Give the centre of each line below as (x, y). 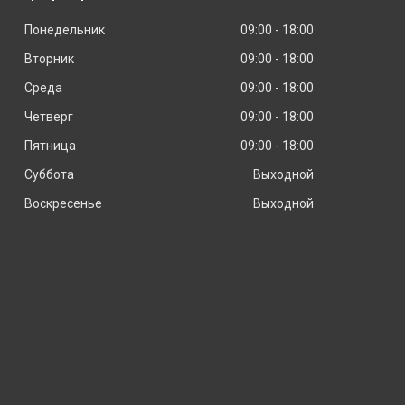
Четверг (49, 116)
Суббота (49, 174)
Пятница (50, 145)
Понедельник (65, 29)
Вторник (49, 58)
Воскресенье (63, 203)
